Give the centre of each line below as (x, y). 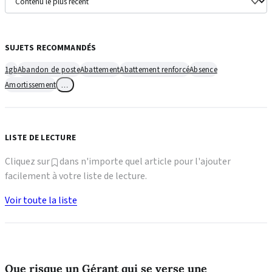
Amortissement (31, 85)
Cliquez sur (28, 161)
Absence (203, 70)
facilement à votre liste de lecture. (76, 176)
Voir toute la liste (41, 200)
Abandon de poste (49, 70)
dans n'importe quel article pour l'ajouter (144, 161)
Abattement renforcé (155, 70)
